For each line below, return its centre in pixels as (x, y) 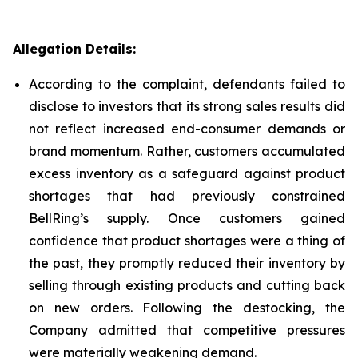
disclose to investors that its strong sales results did (187, 106)
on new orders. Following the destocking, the (187, 308)
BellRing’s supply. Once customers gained (187, 218)
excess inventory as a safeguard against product (187, 173)
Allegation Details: (74, 49)
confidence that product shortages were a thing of (187, 241)
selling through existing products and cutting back (187, 285)
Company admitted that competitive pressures (187, 330)
